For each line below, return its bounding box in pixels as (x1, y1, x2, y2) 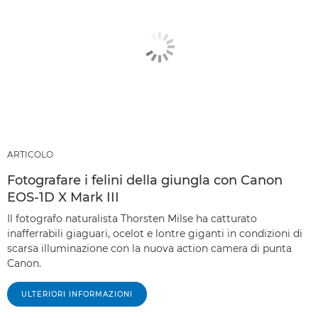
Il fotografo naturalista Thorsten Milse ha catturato (7, 212, 257, 225)
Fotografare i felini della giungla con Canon (7, 172, 283, 188)
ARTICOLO (7, 148, 53, 160)
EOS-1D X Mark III (7, 189, 119, 205)
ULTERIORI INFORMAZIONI (21, 289, 133, 299)
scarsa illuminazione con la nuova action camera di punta (7, 241, 292, 255)
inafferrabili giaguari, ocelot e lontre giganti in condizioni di (7, 226, 302, 240)
